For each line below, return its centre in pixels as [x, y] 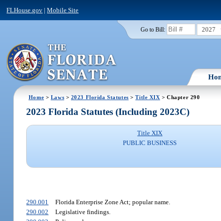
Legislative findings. [83, 212]
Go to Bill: [153, 29]
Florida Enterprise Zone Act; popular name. [112, 202]
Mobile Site [63, 10]
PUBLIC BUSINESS [150, 143]
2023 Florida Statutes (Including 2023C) [108, 112]
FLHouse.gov [25, 10]
